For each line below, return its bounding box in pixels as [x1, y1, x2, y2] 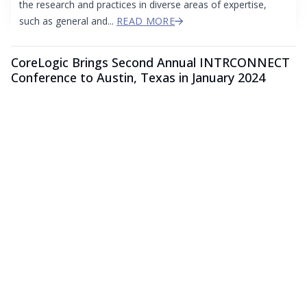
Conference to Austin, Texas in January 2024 [11, 69, 265, 86]
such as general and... [19, 14, 116, 28]
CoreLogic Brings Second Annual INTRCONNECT [11, 54, 290, 71]
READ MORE [116, 14, 175, 28]
